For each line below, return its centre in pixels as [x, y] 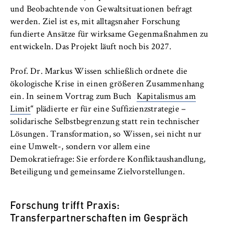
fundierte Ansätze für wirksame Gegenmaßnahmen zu [109, 35]
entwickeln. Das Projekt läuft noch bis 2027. [91, 47]
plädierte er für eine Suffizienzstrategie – [110, 109]
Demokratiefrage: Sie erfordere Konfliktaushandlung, [108, 159]
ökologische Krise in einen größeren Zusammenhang [107, 84]
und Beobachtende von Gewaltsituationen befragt [101, 10]
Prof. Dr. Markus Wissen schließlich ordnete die [99, 72]
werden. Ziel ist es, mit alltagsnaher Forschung [95, 22]
